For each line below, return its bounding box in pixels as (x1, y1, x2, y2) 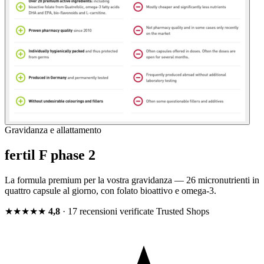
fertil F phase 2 (5, 147, 95, 163)
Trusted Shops (156, 206, 209, 217)
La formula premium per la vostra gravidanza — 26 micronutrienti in (5, 175, 259, 186)
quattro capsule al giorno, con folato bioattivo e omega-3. (5, 186, 216, 196)
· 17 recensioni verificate (60, 206, 156, 217)
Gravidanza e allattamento (5, 125, 101, 136)
